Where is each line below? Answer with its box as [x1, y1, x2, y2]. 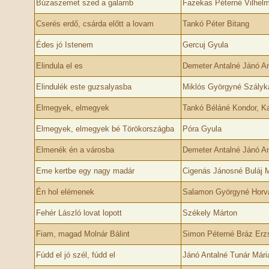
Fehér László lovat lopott [35, 208, 122, 217]
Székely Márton [182, 208, 237, 217]
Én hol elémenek [35, 187, 94, 196]
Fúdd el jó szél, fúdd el [35, 250, 115, 259]
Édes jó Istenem [35, 40, 93, 49]
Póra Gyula [182, 124, 222, 133]
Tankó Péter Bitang [182, 19, 249, 28]
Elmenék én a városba [35, 145, 114, 154]
